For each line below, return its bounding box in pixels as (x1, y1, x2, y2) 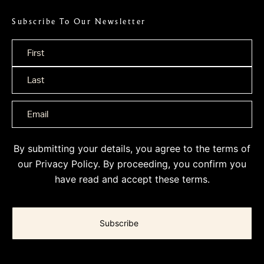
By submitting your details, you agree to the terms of (14, 143, 250, 155)
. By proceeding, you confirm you (98, 158, 246, 170)
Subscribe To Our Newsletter (12, 16, 146, 27)
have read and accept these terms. (54, 173, 210, 186)
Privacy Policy (35, 158, 98, 170)
